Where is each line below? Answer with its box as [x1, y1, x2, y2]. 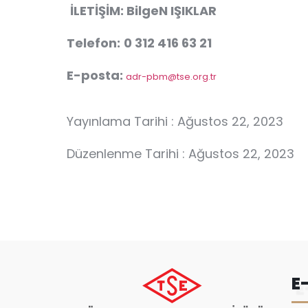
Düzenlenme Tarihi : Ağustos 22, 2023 [67, 145, 294, 162]
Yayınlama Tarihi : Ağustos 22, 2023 [67, 113, 283, 130]
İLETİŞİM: [70, 2, 126, 19]
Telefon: [67, 34, 120, 52]
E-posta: [67, 67, 126, 84]
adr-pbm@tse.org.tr [126, 70, 217, 83]
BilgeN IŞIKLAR [126, 2, 217, 19]
